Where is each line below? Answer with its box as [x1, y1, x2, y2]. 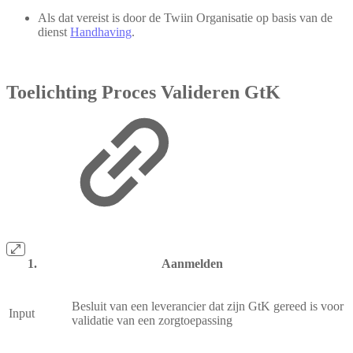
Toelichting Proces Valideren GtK [6, 81, 281, 102]
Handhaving [70, 24, 132, 39]
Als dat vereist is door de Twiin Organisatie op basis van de [38, 10, 333, 24]
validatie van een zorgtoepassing [72, 313, 232, 327]
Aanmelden [162, 256, 223, 270]
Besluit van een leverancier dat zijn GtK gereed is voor [72, 299, 344, 313]
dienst [38, 24, 70, 39]
